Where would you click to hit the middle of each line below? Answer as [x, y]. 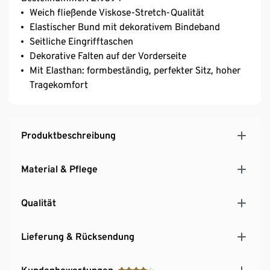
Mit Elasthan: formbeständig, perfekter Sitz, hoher [135, 70]
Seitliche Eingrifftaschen [81, 41]
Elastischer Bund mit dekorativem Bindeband [125, 27]
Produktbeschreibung [68, 135]
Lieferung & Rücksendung [78, 236]
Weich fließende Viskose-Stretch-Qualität [117, 12]
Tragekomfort [59, 84]
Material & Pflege [59, 169]
